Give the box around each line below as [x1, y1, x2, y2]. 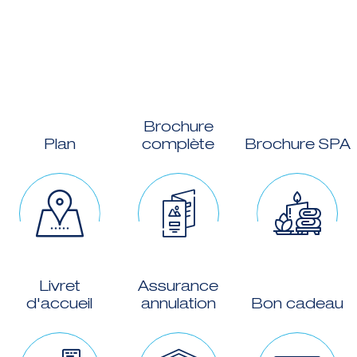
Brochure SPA [244, 137, 351, 153]
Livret [38, 279, 80, 295]
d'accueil [26, 296, 93, 312]
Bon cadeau [251, 296, 344, 312]
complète [142, 137, 215, 153]
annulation [140, 296, 216, 312]
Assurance [138, 279, 219, 295]
